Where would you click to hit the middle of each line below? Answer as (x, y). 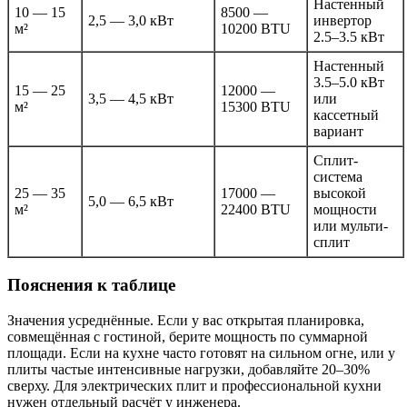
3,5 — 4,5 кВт (131, 99)
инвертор (342, 21)
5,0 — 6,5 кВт (131, 202)
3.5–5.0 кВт (349, 83)
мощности (345, 210)
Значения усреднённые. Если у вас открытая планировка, (186, 320)
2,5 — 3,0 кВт (131, 21)
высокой (340, 194)
